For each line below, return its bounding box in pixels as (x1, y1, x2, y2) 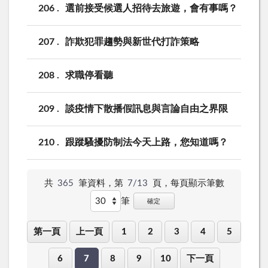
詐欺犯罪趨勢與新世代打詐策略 (65, 36, 199, 47)
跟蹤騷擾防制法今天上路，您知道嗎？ (65, 137, 228, 147)
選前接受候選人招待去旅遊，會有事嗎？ (65, 3, 237, 13)
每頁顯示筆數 (170, 179, 224, 188)
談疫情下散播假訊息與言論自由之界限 (65, 103, 228, 114)
